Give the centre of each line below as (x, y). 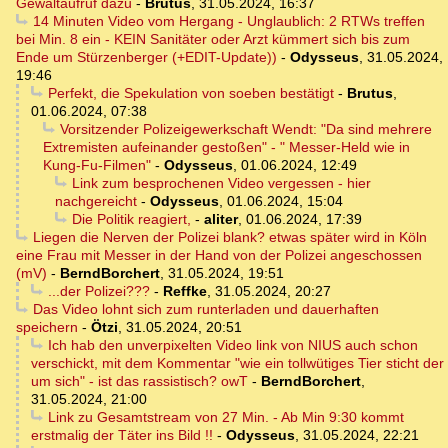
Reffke (184, 291)
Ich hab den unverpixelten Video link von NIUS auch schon (232, 345)
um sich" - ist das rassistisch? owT (139, 381)
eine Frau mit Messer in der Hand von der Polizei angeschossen (219, 255)
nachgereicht (96, 201)
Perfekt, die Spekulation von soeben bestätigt (190, 93)
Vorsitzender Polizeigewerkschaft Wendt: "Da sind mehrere (245, 129)
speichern (47, 327)
